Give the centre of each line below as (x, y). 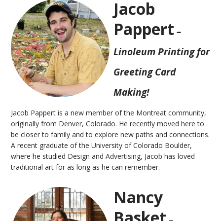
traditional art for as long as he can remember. (86, 167)
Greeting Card (145, 72)
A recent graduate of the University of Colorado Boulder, (102, 145)
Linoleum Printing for (162, 51)
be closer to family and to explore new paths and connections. (110, 134)
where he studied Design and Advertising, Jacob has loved (103, 156)
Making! (131, 92)
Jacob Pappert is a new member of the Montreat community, (109, 112)
